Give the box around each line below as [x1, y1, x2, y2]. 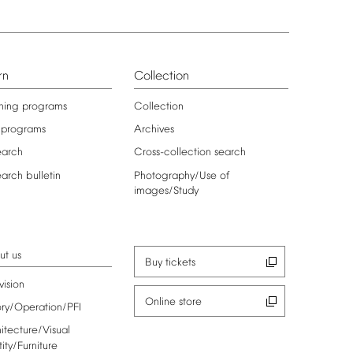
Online [144, 295, 176, 308]
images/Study [133, 184, 199, 197]
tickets [165, 256, 195, 269]
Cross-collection [133, 147, 211, 159]
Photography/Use [133, 169, 217, 182]
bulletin [25, 169, 61, 182]
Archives [133, 124, 174, 136]
